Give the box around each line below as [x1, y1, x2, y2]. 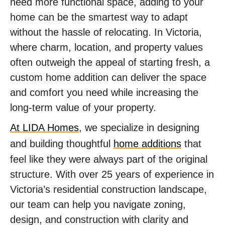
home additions [114, 138, 181, 149]
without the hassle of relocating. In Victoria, [10, 27, 202, 38]
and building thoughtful [10, 138, 114, 149]
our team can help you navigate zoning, [10, 199, 186, 210]
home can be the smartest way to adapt [10, 12, 188, 23]
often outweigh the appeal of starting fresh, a [10, 57, 210, 68]
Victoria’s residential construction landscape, [10, 184, 207, 195]
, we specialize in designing [79, 122, 199, 133]
